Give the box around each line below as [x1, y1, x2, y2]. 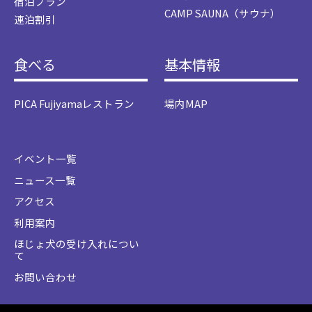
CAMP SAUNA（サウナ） [164, 6, 281, 21]
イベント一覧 [14, 151, 77, 166]
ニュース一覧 [14, 172, 76, 187]
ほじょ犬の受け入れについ [14, 236, 139, 251]
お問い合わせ [14, 269, 77, 284]
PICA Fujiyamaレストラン [14, 95, 134, 111]
